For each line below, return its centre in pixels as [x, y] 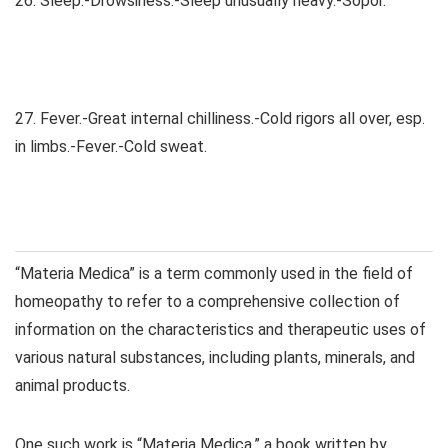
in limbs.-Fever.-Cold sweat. [111, 147]
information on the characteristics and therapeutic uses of [220, 330]
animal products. [72, 386]
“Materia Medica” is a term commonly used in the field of [214, 274]
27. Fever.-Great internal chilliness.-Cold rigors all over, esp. [220, 119]
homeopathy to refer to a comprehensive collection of [207, 302]
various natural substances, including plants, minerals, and [215, 358]
